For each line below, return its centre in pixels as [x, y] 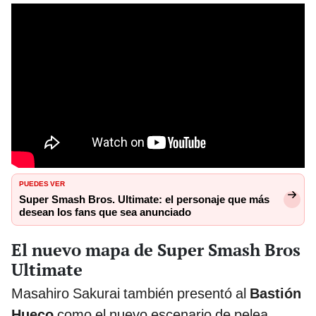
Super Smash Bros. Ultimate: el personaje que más [144, 199]
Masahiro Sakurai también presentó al [130, 293]
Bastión [275, 293]
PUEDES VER [42, 182]
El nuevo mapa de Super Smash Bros [156, 249]
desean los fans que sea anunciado [105, 212]
